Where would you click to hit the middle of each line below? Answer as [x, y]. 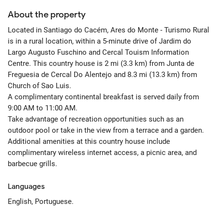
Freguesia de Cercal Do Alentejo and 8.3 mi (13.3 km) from [102, 75]
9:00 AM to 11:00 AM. [43, 108]
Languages [26, 186]
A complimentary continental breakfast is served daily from [103, 97]
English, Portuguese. [41, 201]
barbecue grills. [32, 164]
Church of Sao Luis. [39, 86]
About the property [47, 15]
